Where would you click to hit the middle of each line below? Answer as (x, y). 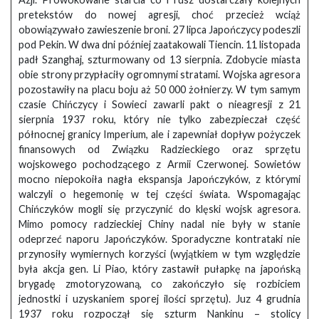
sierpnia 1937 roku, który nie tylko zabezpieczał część (159, 120)
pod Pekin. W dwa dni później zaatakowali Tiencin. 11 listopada (159, 45)
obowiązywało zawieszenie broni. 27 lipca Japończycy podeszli (159, 30)
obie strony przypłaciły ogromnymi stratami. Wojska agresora (159, 75)
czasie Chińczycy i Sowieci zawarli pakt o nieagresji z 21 (159, 105)
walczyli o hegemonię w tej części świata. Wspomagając (159, 194)
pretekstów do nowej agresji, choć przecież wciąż (159, 15)
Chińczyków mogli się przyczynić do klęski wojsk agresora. (159, 209)
